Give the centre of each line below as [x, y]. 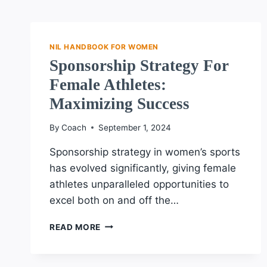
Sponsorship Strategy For [139, 65]
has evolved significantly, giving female [143, 168]
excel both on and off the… [114, 200]
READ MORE [75, 227]
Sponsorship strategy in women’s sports [145, 152]
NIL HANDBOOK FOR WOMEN [104, 47]
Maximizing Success [119, 103]
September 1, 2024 [135, 127]
